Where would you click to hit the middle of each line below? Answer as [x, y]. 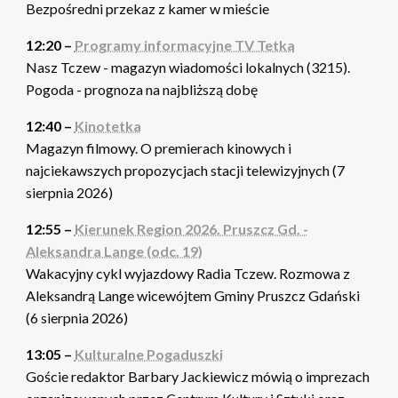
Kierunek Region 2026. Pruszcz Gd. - [191, 228]
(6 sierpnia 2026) [76, 317]
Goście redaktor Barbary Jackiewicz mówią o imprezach [197, 376]
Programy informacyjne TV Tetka [184, 44]
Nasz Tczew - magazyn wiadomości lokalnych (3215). [187, 67]
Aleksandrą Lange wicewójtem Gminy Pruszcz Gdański [192, 295]
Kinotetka [107, 125]
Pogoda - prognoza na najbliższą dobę [141, 89]
